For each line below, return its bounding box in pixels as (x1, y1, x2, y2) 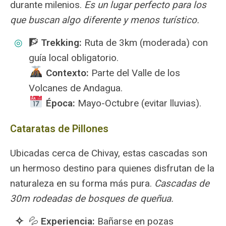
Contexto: (45, 67, 89, 79)
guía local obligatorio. (29, 52, 119, 64)
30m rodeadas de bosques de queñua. (10, 193, 174, 204)
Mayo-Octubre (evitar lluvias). (75, 97, 201, 109)
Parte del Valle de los (88, 67, 180, 79)
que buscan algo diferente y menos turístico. (10, 14, 199, 26)
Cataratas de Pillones (10, 123, 108, 135)
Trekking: (41, 37, 82, 48)
